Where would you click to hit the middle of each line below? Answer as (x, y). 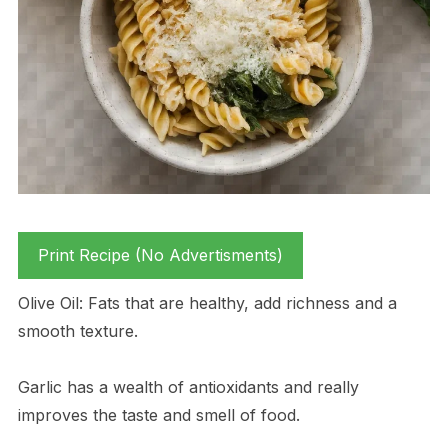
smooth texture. (77, 330)
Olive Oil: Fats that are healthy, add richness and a (207, 302)
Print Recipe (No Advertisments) (160, 254)
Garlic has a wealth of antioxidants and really (188, 386)
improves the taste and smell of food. (158, 414)
